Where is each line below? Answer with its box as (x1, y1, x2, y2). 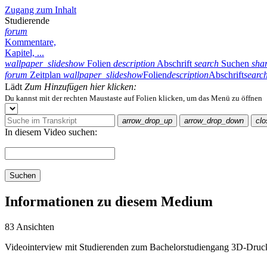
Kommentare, (5, 37, 56, 47)
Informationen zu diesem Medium (5, 193, 213, 209)
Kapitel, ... (5, 48, 44, 58)
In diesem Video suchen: (5, 127, 97, 137)
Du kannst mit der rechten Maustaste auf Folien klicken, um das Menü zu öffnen (5, 94, 262, 103)
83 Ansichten (5, 221, 54, 232)
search (194, 58, 219, 69)
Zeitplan (27, 70, 63, 80)
